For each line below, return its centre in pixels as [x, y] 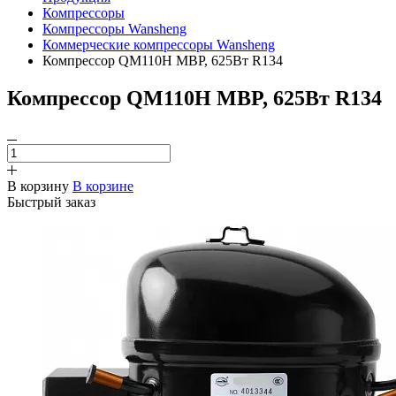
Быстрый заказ [51, 202]
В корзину [38, 186]
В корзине [103, 186]
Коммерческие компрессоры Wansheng [159, 45]
